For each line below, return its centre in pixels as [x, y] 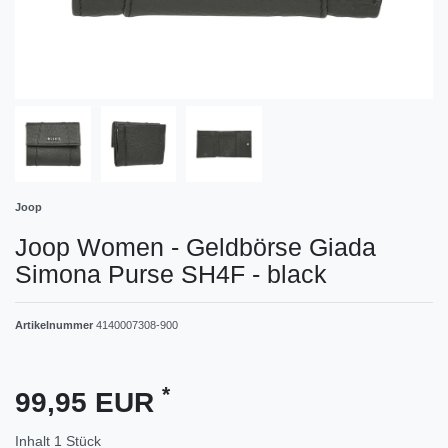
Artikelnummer [55, 324]
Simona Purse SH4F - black [171, 273]
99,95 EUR [88, 402]
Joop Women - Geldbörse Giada [195, 246]
